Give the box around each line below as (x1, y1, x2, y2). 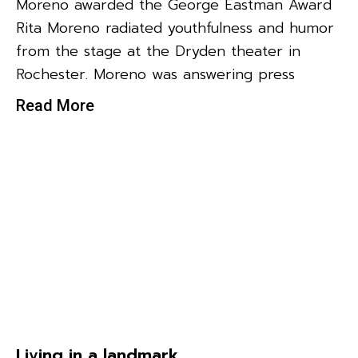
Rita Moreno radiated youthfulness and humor (16, 17, 334, 40)
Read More (16, 96, 94, 116)
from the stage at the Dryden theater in (16, 40, 300, 63)
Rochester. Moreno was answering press (16, 63, 295, 86)
